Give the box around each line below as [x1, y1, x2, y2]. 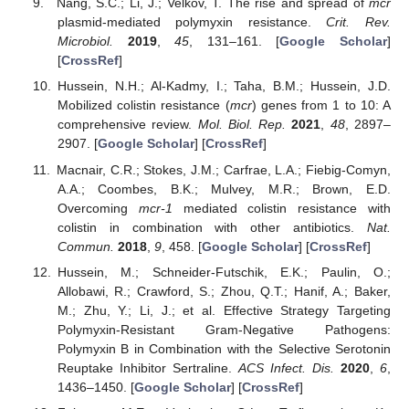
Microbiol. [57, 34, 113, 49]
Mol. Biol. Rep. [197, 117, 287, 132]
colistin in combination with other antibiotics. [57, 219, 367, 235]
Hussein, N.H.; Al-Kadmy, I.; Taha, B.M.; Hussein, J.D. [57, 79, 391, 94]
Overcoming [57, 200, 139, 215]
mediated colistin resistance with [172, 200, 392, 215]
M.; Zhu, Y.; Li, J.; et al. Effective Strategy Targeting [57, 302, 391, 318]
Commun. [57, 238, 114, 254]
